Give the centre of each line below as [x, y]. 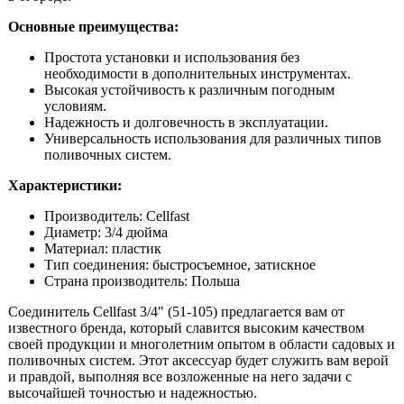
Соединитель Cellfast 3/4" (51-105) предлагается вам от [176, 312]
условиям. [75, 106]
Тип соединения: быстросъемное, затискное [180, 265]
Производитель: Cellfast [117, 216]
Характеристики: [65, 186]
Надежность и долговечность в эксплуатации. [186, 123]
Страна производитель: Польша [142, 281]
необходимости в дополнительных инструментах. [197, 74]
